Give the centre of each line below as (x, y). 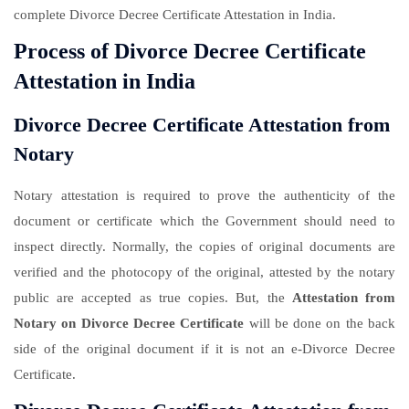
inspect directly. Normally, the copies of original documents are (204, 247)
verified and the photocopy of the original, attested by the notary (204, 273)
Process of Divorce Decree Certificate (190, 52)
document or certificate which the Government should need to (204, 221)
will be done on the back (320, 324)
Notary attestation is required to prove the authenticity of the (204, 196)
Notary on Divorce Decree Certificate (129, 324)
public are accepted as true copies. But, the (153, 298)
